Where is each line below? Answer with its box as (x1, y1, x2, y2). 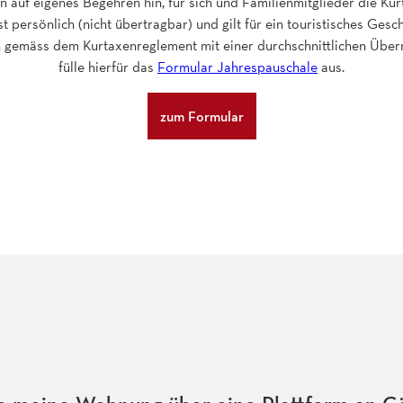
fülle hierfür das (58, 58, 157, 77)
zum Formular (159, 106, 244, 126)
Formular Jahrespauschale (157, 58, 318, 77)
